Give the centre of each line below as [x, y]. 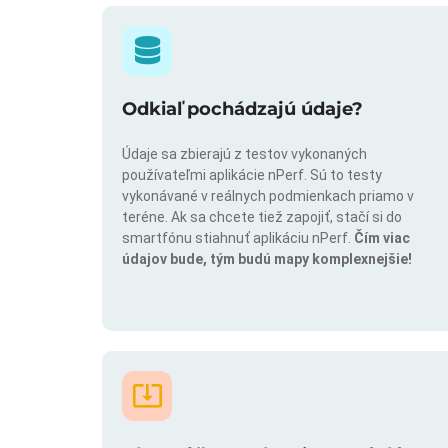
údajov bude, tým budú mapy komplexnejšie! [267, 259]
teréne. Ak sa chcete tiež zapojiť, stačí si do [262, 217]
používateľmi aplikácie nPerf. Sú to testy [252, 175]
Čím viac [382, 238]
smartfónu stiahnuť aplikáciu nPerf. [238, 238]
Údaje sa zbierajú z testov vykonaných [244, 154]
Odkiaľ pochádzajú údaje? [242, 109]
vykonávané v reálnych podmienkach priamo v [268, 196]
